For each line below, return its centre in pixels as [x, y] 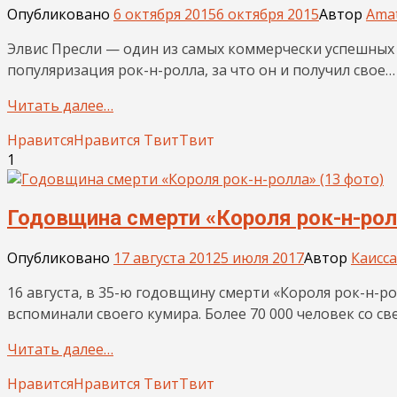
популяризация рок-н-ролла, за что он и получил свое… [201, 70]
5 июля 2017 [262, 258]
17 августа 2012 [167, 258]
